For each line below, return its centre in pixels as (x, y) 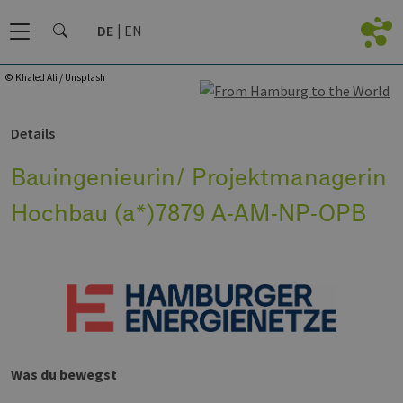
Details (33, 133)
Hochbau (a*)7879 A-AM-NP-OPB (188, 212)
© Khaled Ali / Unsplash (55, 77)
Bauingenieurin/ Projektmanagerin (199, 176)
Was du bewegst (64, 374)
